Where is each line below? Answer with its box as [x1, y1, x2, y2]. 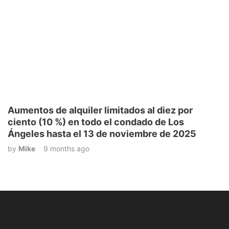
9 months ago [43, 144, 89, 153]
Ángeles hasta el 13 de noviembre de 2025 [8, 128, 196, 140]
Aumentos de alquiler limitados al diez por [8, 105, 193, 116]
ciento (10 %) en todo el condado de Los [8, 117, 184, 128]
